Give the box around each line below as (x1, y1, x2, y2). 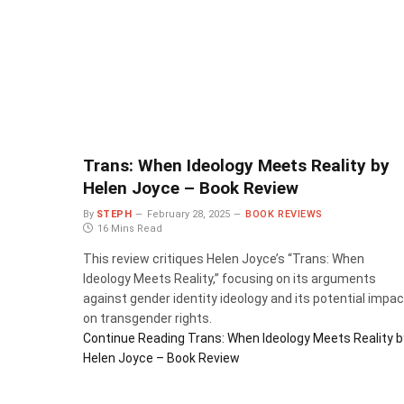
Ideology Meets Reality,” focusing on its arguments (83, 271, 376, 286)
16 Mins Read (97, 222, 162, 234)
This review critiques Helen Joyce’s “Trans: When (83, 251, 364, 266)
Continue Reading (83, 330, 185, 345)
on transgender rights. (83, 310, 212, 326)
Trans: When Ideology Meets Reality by (83, 154, 390, 176)
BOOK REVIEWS (245, 207, 323, 220)
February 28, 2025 (147, 207, 231, 220)
